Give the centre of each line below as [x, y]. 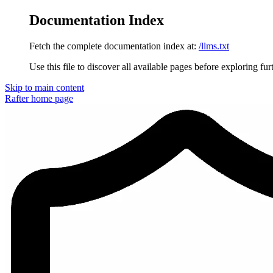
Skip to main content [44, 87]
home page [51, 98]
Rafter [17, 98]
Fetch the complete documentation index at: [113, 46]
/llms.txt [214, 46]
